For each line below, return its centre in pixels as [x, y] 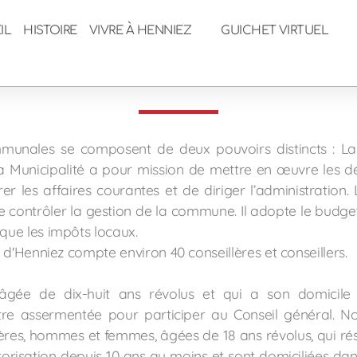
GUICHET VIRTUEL [275, 31]
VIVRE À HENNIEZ [140, 31]
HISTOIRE [50, 31]
